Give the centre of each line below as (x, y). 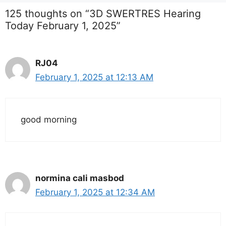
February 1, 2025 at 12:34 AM (95, 192)
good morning (49, 119)
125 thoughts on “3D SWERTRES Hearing (103, 14)
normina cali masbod (80, 178)
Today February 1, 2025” (63, 26)
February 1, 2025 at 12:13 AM (94, 77)
